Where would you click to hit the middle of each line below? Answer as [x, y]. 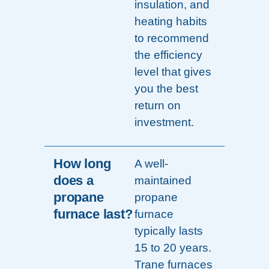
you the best [166, 89]
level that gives [173, 72]
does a [74, 181]
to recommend [172, 38]
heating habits [171, 22]
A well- [151, 164]
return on [158, 106]
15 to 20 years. [173, 248]
